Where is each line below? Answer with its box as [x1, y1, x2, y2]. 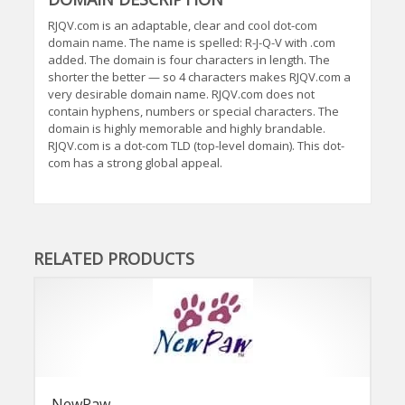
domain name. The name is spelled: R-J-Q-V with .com [48, 34, 336, 52]
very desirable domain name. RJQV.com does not [48, 86, 316, 103]
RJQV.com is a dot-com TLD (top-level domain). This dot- [48, 137, 345, 155]
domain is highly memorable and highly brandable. [48, 120, 326, 137]
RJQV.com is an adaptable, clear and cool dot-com [48, 17, 318, 34]
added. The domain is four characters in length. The [48, 52, 331, 69]
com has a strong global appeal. [48, 155, 223, 172]
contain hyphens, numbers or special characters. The [48, 103, 340, 120]
